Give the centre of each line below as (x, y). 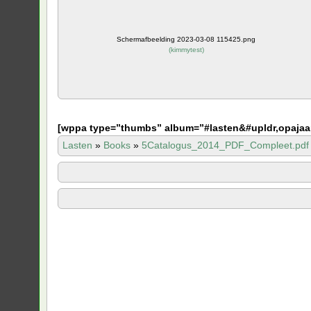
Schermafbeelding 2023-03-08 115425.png (186, 39)
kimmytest (186, 49)
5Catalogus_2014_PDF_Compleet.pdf (226, 145)
